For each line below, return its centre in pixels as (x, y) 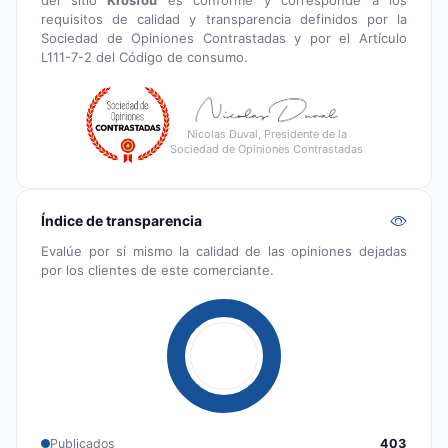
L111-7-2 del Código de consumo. (144, 56)
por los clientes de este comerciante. (157, 269)
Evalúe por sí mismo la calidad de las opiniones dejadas (224, 250)
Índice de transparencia (121, 220)
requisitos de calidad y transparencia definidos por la (224, 18)
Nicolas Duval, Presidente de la (266, 133)
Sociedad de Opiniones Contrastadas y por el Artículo (224, 37)
